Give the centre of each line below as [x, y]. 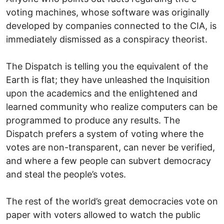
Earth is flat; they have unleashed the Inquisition [108, 79]
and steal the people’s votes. [66, 174]
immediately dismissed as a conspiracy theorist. [107, 39]
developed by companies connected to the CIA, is [111, 25]
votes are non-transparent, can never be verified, [110, 147]
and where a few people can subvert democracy [108, 160]
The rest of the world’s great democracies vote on [112, 201]
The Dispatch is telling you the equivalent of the [107, 66]
